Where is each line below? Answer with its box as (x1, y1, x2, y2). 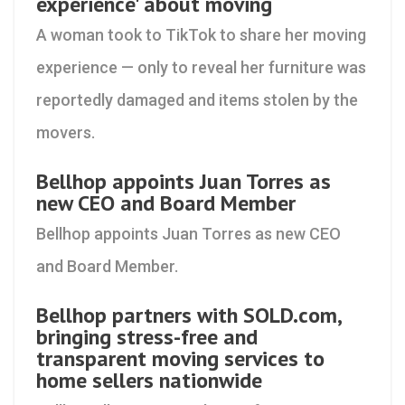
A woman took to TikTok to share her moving (36, 25, 366, 44)
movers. (36, 123, 95, 142)
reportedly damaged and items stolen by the (36, 90, 358, 109)
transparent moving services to (36, 344, 325, 372)
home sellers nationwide (36, 366, 262, 394)
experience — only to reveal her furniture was (36, 58, 366, 77)
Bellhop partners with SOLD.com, (36, 301, 341, 329)
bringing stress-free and (36, 323, 258, 351)
